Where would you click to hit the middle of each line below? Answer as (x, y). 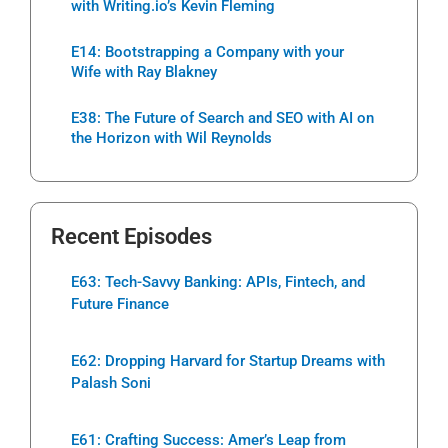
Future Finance (120, 304)
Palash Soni (111, 383)
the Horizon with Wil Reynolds (171, 138)
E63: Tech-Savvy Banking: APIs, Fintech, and (218, 282)
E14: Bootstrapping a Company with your (207, 52)
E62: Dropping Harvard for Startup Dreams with (228, 361)
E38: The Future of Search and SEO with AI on (222, 118)
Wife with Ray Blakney (144, 72)
